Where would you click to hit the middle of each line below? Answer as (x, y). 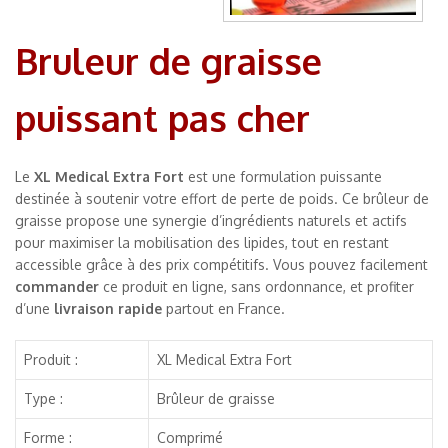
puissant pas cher (162, 117)
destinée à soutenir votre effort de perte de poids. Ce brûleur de (222, 198)
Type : (43, 398)
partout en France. (223, 308)
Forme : (48, 437)
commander (57, 286)
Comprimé (190, 437)
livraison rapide (108, 308)
